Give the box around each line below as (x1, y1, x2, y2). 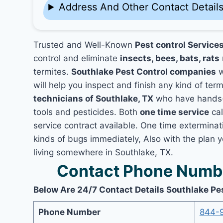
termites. (33, 67, 72, 77)
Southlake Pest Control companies (71, 67, 217, 77)
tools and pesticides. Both (33, 107, 140, 117)
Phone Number (38, 207, 101, 217)
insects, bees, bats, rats (120, 53, 220, 63)
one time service (140, 107, 210, 117)
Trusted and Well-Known (33, 40, 135, 50)
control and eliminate (33, 53, 120, 63)
